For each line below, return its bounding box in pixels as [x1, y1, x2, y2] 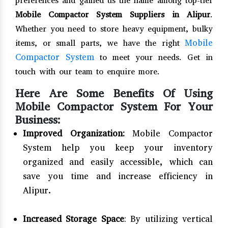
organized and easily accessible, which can [23, 156, 213, 168]
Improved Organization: [23, 127, 125, 139]
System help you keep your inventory [23, 141, 213, 154]
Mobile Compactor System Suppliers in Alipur [15, 9, 210, 20]
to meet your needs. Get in [94, 51, 213, 63]
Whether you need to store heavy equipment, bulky [15, 23, 213, 34]
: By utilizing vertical [124, 213, 213, 225]
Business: [15, 112, 61, 127]
